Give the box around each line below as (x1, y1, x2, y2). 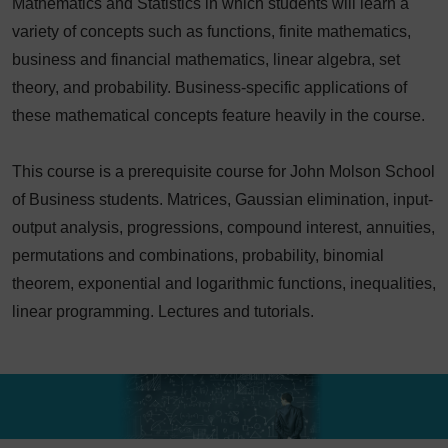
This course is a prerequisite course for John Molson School (12, 163, 435, 180)
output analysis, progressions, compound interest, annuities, (12, 219, 435, 236)
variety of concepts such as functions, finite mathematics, (12, 23, 411, 40)
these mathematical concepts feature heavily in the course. (12, 107, 425, 124)
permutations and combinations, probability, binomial (12, 247, 384, 264)
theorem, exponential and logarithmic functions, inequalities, (12, 275, 436, 292)
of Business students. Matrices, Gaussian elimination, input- (12, 191, 433, 208)
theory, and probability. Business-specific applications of (12, 79, 407, 96)
